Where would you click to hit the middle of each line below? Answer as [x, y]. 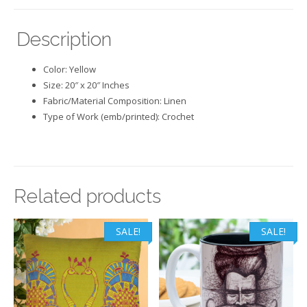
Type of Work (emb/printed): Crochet [119, 117]
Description [64, 39]
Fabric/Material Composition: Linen [115, 101]
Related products [87, 196]
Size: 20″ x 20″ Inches [87, 85]
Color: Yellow [70, 70]
